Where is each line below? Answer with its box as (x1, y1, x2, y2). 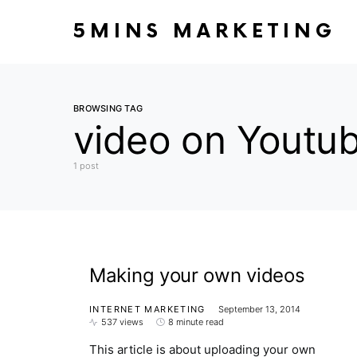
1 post (73, 160, 99, 171)
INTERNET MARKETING (89, 304, 206, 315)
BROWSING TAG (73, 103, 143, 114)
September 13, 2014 (218, 304, 300, 315)
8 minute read (168, 316, 224, 328)
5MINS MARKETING (73, 19, 336, 43)
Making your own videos (89, 264, 305, 287)
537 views (101, 316, 143, 328)
